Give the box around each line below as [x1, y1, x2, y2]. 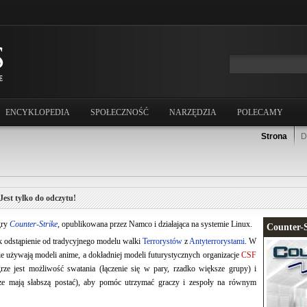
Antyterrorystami [189, 236, 245, 247]
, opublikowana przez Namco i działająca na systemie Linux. [58, 219, 252, 230]
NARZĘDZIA [169, 108, 217, 117]
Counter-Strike [10, 219, 58, 230]
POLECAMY [237, 108, 283, 117]
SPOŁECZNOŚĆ [90, 108, 149, 117]
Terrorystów [143, 236, 182, 247]
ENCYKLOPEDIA [5, 108, 70, 117]
